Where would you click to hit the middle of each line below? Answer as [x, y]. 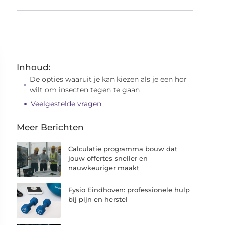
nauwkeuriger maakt [104, 168]
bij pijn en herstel [98, 200]
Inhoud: [34, 67]
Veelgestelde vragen [66, 104]
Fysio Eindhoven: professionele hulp [129, 190]
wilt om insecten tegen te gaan [85, 90]
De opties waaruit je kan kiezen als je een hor [108, 79]
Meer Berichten [50, 127]
